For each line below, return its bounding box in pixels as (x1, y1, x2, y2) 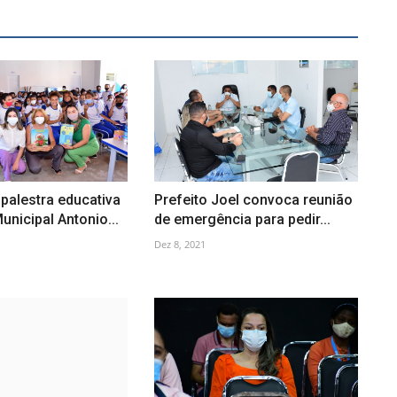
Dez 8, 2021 (153, 237, 206, 251)
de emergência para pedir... (153, 210, 331, 228)
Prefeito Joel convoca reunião (153, 191, 353, 208)
